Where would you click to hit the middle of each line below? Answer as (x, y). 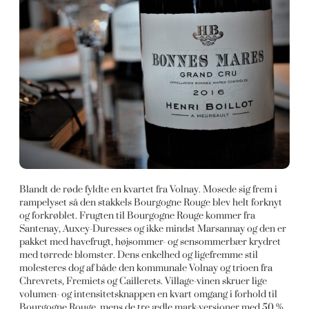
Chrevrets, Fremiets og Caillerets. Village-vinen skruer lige (143, 281)
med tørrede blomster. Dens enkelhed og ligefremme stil (139, 255)
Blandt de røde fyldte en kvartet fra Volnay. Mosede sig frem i (149, 189)
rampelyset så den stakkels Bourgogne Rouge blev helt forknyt (151, 202)
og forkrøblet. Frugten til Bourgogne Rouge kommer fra (138, 215)
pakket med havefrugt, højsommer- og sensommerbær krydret (150, 241)
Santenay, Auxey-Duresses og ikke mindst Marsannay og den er (153, 228)
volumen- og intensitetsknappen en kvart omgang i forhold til (149, 294)
